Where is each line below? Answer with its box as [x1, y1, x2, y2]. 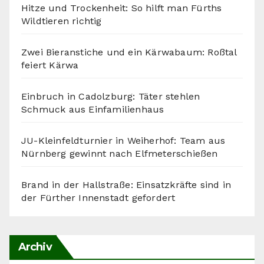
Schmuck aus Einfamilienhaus [21, 104, 164, 115]
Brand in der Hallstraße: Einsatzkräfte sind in [21, 179, 232, 191]
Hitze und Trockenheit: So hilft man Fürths [21, 2, 222, 14]
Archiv [18, 240, 52, 254]
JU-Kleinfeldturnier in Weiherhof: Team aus [21, 135, 226, 147]
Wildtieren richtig [21, 15, 102, 27]
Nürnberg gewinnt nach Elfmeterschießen [21, 148, 218, 160]
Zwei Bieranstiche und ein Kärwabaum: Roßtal [21, 47, 237, 58]
